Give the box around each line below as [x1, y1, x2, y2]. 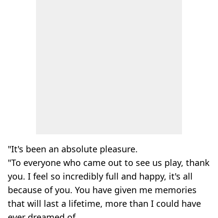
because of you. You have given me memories [8, 184, 197, 196]
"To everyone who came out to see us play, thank [8, 157, 210, 168]
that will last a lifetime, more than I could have [8, 198, 201, 209]
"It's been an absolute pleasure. [8, 143, 138, 155]
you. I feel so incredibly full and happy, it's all [8, 170, 193, 182]
